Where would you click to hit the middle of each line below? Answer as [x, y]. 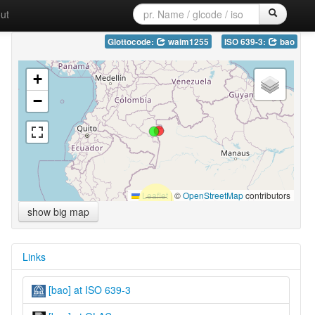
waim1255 [187, 41]
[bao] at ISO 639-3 [88, 289]
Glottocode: [131, 41]
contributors [266, 195]
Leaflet [154, 195]
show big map [58, 211]
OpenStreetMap [213, 195]
